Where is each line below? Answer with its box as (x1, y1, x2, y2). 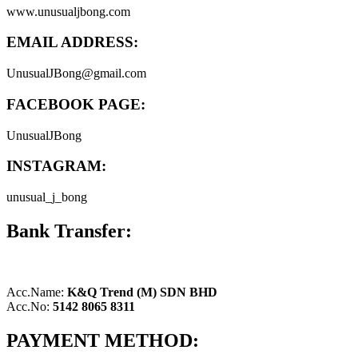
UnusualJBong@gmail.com (6, 66, 146, 81)
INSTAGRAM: (6, 157, 106, 175)
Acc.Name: (6, 284, 67, 299)
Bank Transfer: (6, 220, 132, 241)
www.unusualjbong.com (6, 4, 130, 18)
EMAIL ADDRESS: (6, 34, 138, 51)
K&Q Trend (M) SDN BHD (67, 284, 217, 299)
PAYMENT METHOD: (6, 329, 199, 351)
